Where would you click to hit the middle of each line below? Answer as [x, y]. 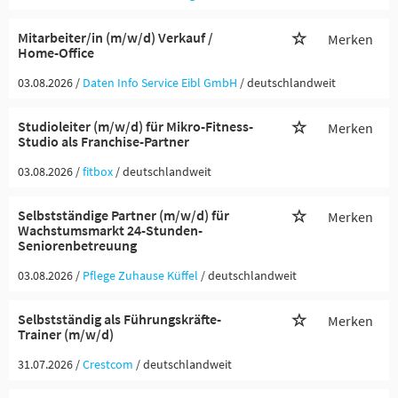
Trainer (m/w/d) [66, 334]
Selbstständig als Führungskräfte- [119, 319]
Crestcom [108, 364]
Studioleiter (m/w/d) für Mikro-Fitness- [135, 126]
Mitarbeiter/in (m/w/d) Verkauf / [115, 37]
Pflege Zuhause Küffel [140, 275]
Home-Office [56, 52]
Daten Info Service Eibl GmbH [160, 83]
